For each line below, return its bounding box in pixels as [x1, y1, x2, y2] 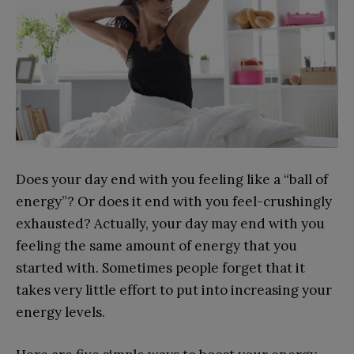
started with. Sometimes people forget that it [16, 258, 305, 277]
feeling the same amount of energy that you [16, 236, 297, 254]
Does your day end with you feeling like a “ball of [16, 170, 328, 188]
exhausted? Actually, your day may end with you [16, 214, 325, 232]
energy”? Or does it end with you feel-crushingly [16, 192, 332, 210]
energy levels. [16, 303, 105, 321]
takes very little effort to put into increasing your [16, 281, 332, 299]
